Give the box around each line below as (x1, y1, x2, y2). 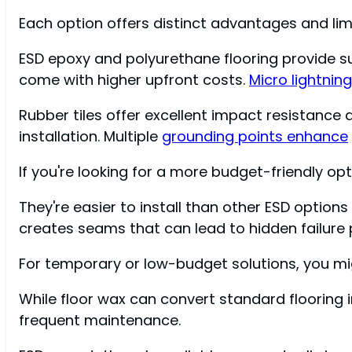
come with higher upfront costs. (19, 69, 249, 90)
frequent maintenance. (19, 310, 181, 331)
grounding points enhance (162, 126, 348, 146)
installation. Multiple (19, 126, 162, 146)
